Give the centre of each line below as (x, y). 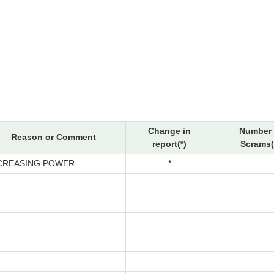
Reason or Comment (54, 137)
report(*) (169, 144)
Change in (169, 131)
